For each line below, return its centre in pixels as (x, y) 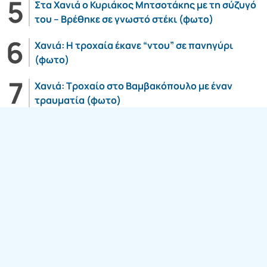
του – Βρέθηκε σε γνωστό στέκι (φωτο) (124, 19)
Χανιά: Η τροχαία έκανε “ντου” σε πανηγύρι (134, 46)
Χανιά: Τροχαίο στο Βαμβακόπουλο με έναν (133, 86)
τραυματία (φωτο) (78, 100)
